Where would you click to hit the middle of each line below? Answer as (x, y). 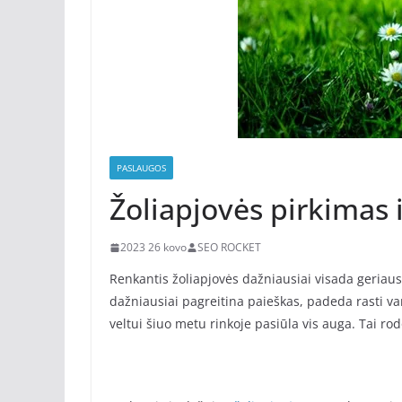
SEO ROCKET (229, 247)
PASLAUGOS (141, 168)
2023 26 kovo (153, 247)
